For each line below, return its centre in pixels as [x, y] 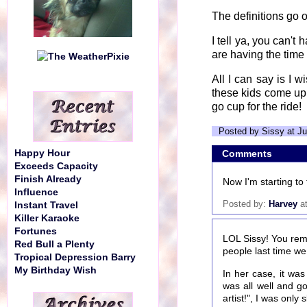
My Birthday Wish [56, 270]
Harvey [283, 204]
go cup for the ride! [257, 107]
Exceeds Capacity [56, 166]
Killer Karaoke [47, 218]
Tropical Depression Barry [75, 257]
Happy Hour [42, 153]
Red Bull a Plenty [54, 244]
